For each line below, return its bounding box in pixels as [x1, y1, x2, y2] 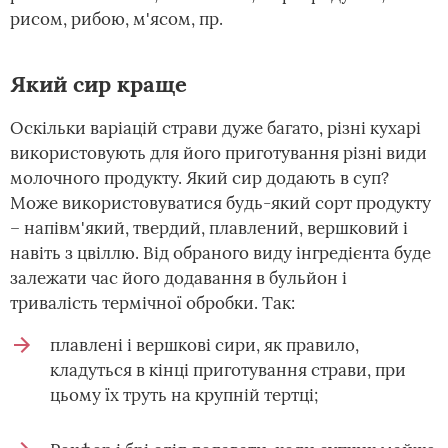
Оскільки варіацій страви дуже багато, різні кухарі [10, 117, 421, 139]
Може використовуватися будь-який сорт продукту [10, 192, 431, 214]
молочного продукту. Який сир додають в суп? [10, 167, 389, 189]
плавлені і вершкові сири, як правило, [50, 334, 359, 356]
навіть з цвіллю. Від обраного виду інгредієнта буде [10, 242, 431, 264]
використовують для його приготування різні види [10, 142, 427, 164]
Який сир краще [10, 70, 187, 98]
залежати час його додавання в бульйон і [10, 267, 347, 289]
